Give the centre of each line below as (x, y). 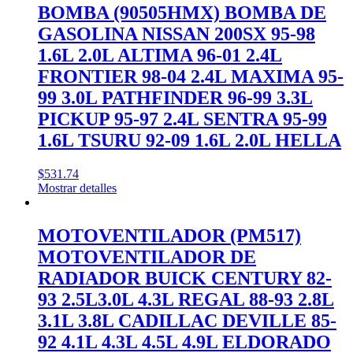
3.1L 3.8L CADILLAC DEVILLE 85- (187, 320)
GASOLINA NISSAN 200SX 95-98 (176, 34)
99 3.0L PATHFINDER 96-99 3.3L (175, 98)
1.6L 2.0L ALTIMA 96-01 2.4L (160, 56)
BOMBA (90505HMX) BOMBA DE (182, 13)
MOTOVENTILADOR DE (147, 256)
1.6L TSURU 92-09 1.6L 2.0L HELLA (190, 141)
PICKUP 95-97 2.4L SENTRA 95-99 (182, 119)
